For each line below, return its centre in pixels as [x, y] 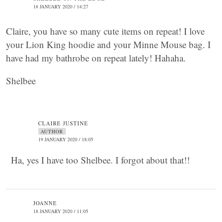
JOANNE [45, 203]
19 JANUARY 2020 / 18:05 [66, 139]
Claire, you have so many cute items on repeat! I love [105, 31]
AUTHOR [52, 131]
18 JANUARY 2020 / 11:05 [61, 211]
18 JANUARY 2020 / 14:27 [61, 6]
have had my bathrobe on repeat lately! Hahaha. [96, 58]
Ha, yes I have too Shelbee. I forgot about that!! [100, 160]
